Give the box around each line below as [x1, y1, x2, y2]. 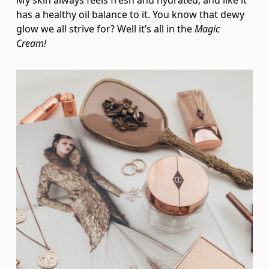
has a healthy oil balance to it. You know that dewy [16, 8, 245, 22]
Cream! [16, 37, 49, 50]
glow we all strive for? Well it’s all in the [16, 22, 195, 36]
